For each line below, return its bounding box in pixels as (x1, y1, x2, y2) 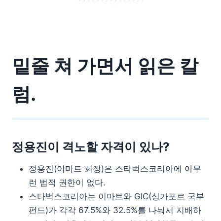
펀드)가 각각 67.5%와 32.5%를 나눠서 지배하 (29, 205, 201, 215)
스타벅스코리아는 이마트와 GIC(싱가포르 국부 (29, 191, 204, 201)
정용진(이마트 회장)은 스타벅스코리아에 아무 (29, 163, 201, 174)
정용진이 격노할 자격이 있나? (12, 139, 170, 154)
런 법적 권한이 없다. (29, 177, 106, 187)
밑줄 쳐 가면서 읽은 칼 (12, 54, 198, 77)
